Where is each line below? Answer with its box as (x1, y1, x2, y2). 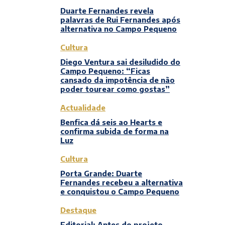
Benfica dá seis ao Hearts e (60, 118, 162, 127)
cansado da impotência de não (60, 75, 175, 84)
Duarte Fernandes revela (60, 6, 154, 15)
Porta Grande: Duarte (60, 169, 142, 178)
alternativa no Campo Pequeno (60, 24, 177, 33)
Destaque (60, 205, 96, 214)
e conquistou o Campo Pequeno (60, 187, 179, 196)
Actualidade (60, 103, 105, 112)
